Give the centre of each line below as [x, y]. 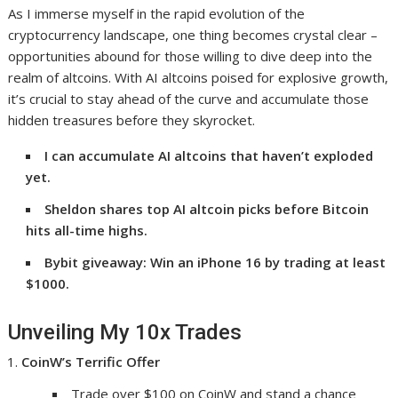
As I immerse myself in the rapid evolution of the [157, 14]
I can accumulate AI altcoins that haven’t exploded [209, 156]
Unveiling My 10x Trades [125, 333]
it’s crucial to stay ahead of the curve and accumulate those [189, 99]
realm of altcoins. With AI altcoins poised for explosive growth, [199, 78]
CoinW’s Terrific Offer [91, 362]
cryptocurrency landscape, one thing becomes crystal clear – [193, 35]
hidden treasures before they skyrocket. [132, 120]
